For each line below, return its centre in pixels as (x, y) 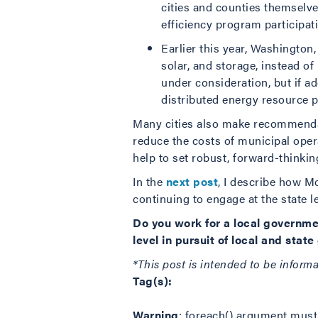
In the (149, 181)
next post (192, 181)
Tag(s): (153, 281)
